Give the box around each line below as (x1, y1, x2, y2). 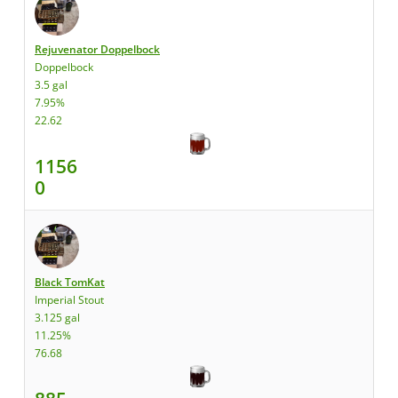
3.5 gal (35, 77, 68, 92)
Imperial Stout (35, 292, 104, 307)
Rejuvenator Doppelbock (35, 42, 160, 57)
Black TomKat (35, 275, 105, 290)
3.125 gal (35, 310, 80, 325)
